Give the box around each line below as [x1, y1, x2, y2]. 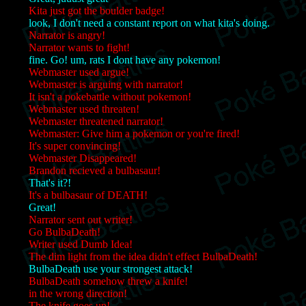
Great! [29, 201, 56, 213]
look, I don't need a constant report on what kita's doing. [29, 16, 270, 29]
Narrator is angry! [29, 29, 105, 41]
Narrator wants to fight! [29, 41, 130, 53]
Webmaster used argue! [29, 66, 129, 78]
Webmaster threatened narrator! [29, 115, 163, 127]
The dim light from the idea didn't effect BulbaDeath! [29, 250, 258, 262]
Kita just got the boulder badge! [29, 4, 165, 16]
